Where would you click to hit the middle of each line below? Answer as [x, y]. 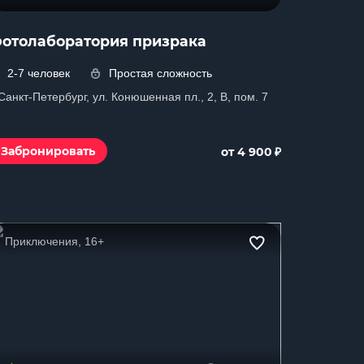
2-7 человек [39, 73]
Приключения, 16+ [54, 241]
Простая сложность [160, 73]
